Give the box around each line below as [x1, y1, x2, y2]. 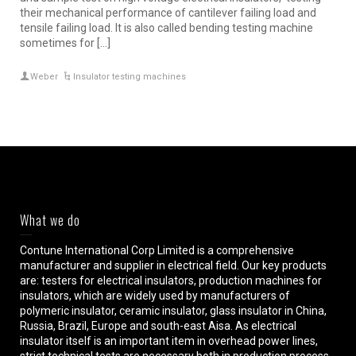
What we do [20, 211, 80, 230]
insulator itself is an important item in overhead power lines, [20, 335, 318, 348]
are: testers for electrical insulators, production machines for [20, 274, 322, 288]
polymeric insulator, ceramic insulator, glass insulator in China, [20, 304, 327, 318]
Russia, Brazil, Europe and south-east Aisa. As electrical [20, 319, 296, 333]
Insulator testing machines [73, 72, 187, 83]
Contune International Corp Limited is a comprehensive [20, 244, 294, 257]
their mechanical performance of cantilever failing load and [20, 6, 316, 20]
